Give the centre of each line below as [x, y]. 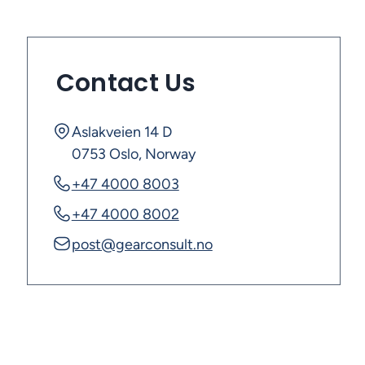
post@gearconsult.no [142, 244]
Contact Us [126, 83]
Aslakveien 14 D [121, 132]
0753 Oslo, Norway [133, 154]
